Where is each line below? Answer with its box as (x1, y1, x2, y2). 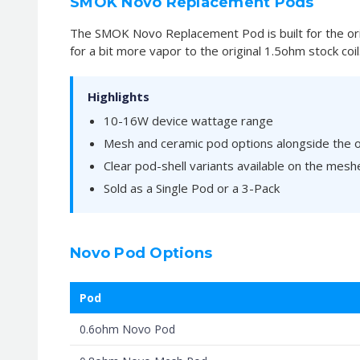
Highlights (88, 88, 149, 104)
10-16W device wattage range (104, 112, 273, 129)
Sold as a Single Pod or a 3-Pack (104, 179, 280, 196)
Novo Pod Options (70, 243, 212, 262)
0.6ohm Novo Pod (80, 321, 175, 337)
